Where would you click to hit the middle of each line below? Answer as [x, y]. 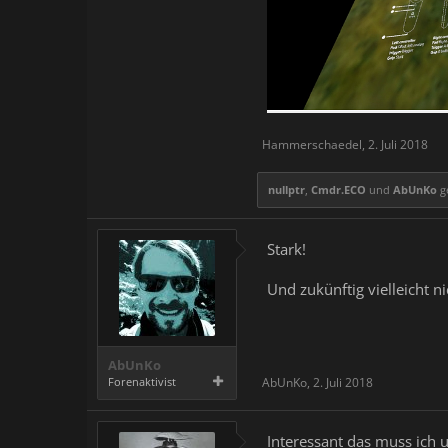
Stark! [286, 249]
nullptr [286, 190]
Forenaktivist [142, 382]
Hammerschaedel [312, 145]
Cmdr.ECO [338, 190]
